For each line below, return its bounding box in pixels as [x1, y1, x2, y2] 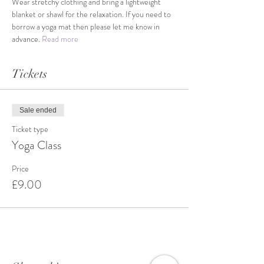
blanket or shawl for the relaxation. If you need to [12, 8, 173, 20]
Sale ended [19, 106, 57, 114]
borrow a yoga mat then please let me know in [12, 21, 161, 32]
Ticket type [12, 123, 48, 135]
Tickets [12, 67, 47, 81]
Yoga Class [12, 137, 61, 154]
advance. [12, 33, 42, 45]
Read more [42, 33, 78, 45]
